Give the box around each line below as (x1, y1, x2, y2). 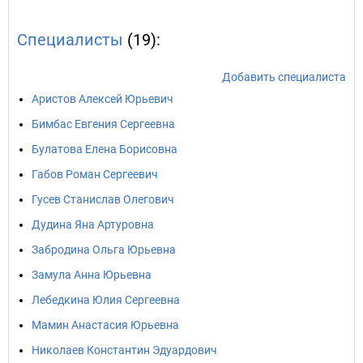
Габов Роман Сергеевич (32, 168, 158, 181)
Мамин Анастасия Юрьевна (32, 318, 179, 331)
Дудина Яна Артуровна (32, 218, 154, 231)
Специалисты (17, 30, 123, 49)
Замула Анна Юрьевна (32, 268, 152, 281)
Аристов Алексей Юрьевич (32, 92, 173, 105)
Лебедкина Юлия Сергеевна (32, 293, 180, 306)
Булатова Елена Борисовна (32, 143, 177, 156)
